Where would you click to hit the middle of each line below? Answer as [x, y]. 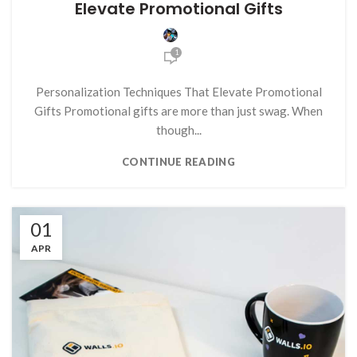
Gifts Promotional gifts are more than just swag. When [178, 111]
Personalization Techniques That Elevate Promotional [178, 92]
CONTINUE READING [178, 162]
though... [178, 130]
